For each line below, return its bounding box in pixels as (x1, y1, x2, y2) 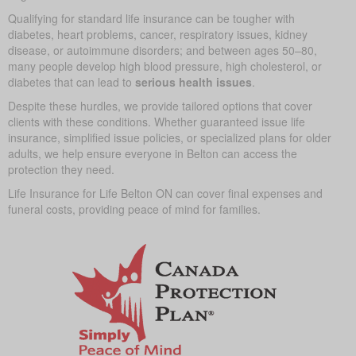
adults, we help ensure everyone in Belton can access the (8, 144, 297, 161)
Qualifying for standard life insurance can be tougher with (8, 9, 295, 25)
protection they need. (8, 160, 114, 176)
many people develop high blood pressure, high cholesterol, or (8, 56, 322, 73)
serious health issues (135, 72, 252, 89)
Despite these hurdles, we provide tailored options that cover (8, 96, 312, 113)
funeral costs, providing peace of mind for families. (8, 199, 261, 216)
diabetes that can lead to (8, 72, 135, 89)
